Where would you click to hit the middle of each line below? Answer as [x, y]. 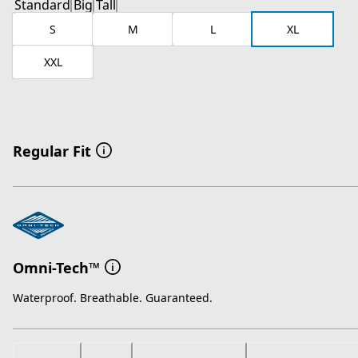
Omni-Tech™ [56, 267]
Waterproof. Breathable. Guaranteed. [113, 298]
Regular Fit [52, 151]
